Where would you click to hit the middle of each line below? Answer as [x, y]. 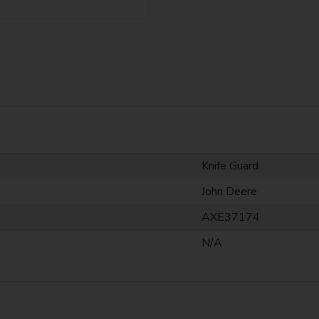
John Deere [229, 191]
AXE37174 [230, 217]
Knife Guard [230, 166]
